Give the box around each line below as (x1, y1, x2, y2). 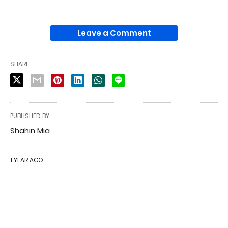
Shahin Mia (10, 125, 50, 136)
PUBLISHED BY (10, 111, 49, 120)
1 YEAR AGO (10, 155, 43, 164)
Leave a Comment (77, 27, 151, 38)
